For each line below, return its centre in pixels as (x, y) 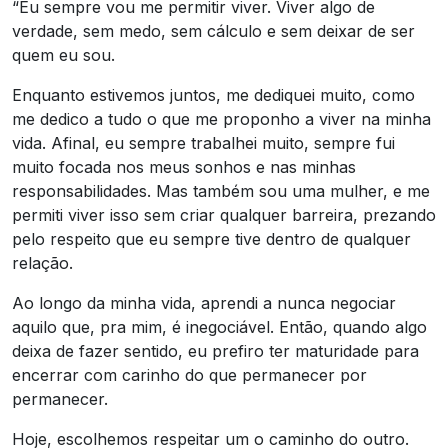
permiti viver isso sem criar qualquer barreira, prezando (224, 214)
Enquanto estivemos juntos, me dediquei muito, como (213, 94)
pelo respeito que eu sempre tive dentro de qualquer (211, 238)
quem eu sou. (63, 54)
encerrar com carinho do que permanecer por (189, 374)
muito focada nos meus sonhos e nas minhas (184, 166)
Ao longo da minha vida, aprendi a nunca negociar (204, 302)
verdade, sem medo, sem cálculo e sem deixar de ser (213, 30)
